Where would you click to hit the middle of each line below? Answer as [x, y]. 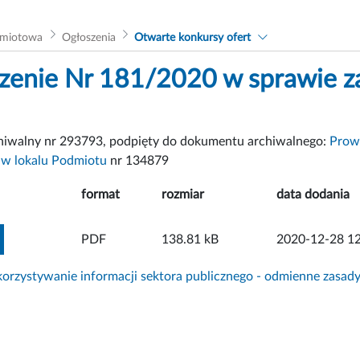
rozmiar [183, 194]
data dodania [313, 194]
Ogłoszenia [88, 37]
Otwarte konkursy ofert [193, 37]
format [100, 194]
